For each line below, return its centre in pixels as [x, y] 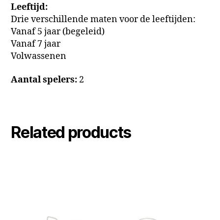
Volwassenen [39, 56]
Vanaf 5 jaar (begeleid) [58, 32]
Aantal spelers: [44, 80]
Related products [71, 132]
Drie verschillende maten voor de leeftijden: [103, 20]
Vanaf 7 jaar [36, 44]
